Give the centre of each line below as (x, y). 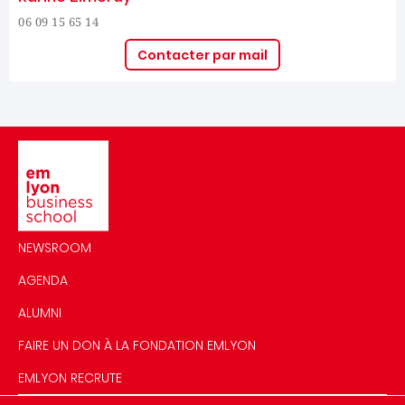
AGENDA (43, 280)
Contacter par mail (202, 55)
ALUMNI (40, 313)
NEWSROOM (55, 248)
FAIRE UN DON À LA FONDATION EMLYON (137, 345)
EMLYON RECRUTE (70, 378)
